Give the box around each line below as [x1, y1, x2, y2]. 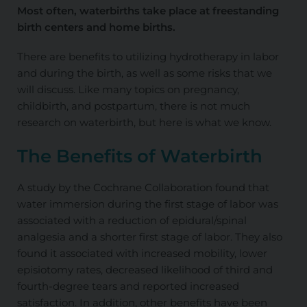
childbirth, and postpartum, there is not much [16, 99, 250, 112]
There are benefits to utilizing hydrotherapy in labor [16, 49, 279, 63]
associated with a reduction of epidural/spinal [16, 213, 247, 227]
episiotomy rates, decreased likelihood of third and [16, 262, 273, 276]
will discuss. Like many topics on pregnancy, [16, 82, 239, 96]
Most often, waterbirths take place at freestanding [16, 3, 279, 17]
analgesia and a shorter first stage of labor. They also [16, 230, 282, 243]
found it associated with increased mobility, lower [16, 246, 267, 260]
